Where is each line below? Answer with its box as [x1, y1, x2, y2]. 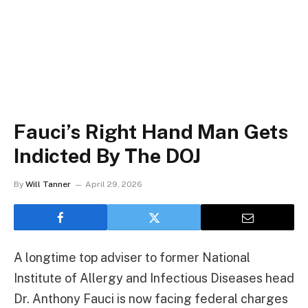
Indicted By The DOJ [14, 144, 201, 168]
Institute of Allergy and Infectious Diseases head [14, 271, 294, 285]
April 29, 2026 [85, 179, 142, 189]
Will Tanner [25, 179, 71, 189]
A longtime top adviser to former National [14, 250, 250, 265]
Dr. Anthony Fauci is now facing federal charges [14, 291, 288, 306]
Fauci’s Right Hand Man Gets [14, 120, 289, 144]
